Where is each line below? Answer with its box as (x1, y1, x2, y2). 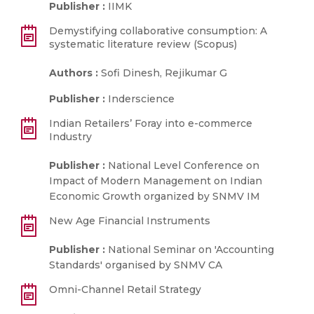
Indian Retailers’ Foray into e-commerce (49, 117, 252, 130)
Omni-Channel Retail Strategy (49, 283, 201, 296)
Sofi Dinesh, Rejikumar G (98, 67, 227, 79)
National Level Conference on (105, 159, 259, 172)
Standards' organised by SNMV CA (49, 259, 222, 271)
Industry (49, 130, 92, 143)
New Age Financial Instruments (49, 214, 210, 227)
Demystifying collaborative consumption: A (49, 25, 267, 37)
